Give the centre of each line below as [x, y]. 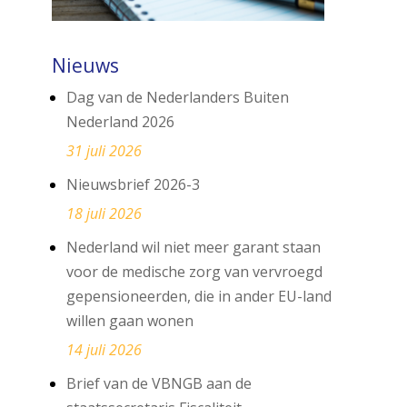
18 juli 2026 [104, 213]
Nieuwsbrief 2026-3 [133, 184]
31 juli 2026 [104, 151]
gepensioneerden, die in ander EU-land [199, 296]
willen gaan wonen [129, 321]
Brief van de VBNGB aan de [159, 383]
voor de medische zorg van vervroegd [194, 272]
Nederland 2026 [120, 122]
